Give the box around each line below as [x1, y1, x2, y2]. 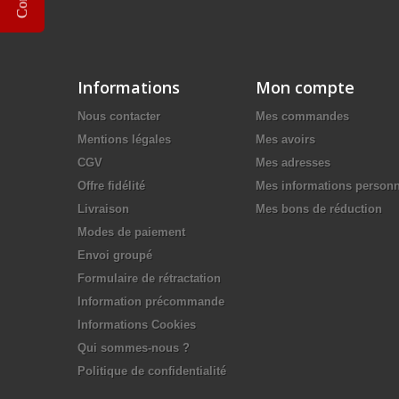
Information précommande [77, 295, 224, 308]
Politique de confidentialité [77, 364, 226, 378]
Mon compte [256, 77, 354, 98]
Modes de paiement [77, 225, 185, 239]
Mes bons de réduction [256, 202, 382, 216]
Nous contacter [77, 110, 160, 123]
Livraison [77, 202, 129, 216]
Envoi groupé [77, 248, 152, 262]
